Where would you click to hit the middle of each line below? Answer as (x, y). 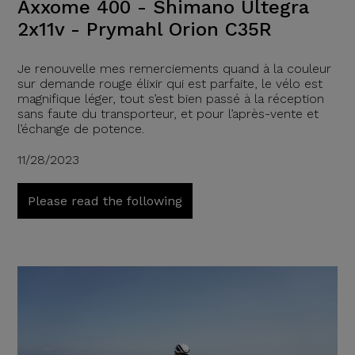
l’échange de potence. (80, 129)
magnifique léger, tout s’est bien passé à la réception (170, 99)
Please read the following (105, 201)
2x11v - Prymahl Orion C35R (144, 30)
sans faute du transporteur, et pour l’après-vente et (168, 114)
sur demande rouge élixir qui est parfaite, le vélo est (170, 84)
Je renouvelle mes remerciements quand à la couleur (174, 69)
